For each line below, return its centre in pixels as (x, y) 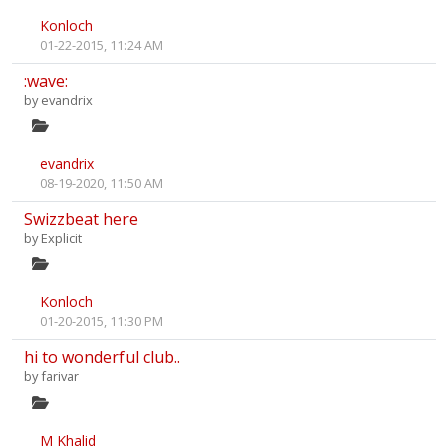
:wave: (46, 80)
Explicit (61, 238)
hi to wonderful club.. (102, 357)
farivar (60, 376)
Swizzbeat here (81, 219)
